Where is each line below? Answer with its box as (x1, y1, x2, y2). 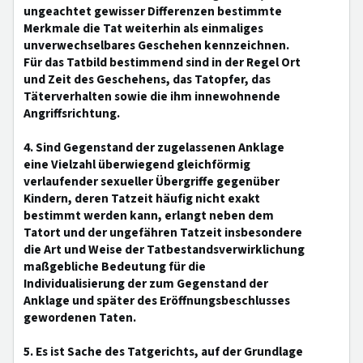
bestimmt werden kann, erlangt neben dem (23, 207, 274, 224)
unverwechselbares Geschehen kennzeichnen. (23, 36, 289, 54)
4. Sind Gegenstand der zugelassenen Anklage (23, 139, 284, 156)
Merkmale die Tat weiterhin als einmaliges (23, 19, 263, 37)
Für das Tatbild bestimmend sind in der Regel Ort (23, 53, 301, 71)
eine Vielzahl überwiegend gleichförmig (23, 156, 250, 173)
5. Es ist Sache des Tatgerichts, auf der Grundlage (23, 343, 303, 361)
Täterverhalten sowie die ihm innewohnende (23, 88, 280, 105)
